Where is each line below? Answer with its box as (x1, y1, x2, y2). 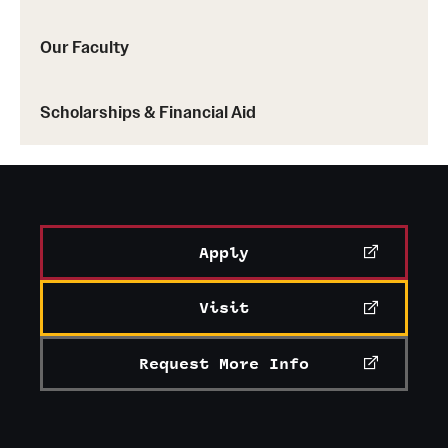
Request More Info (139, 355, 309, 373)
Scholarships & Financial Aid (40, 101, 256, 122)
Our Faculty (40, 36, 129, 57)
